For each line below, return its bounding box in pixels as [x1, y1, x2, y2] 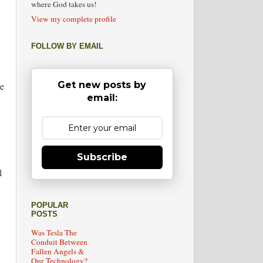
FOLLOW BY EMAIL [31, 41, 103, 50]
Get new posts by [58, 79, 146, 90]
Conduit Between [31, 237, 87, 248]
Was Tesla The [31, 227, 77, 238]
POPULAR [31, 201, 68, 210]
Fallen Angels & [31, 246, 85, 257]
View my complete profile [31, 13, 116, 24]
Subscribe [76, 151, 127, 163]
